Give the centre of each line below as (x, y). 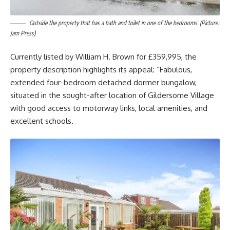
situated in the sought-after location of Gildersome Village (112, 95)
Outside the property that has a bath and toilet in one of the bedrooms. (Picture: (124, 23)
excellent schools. (42, 121)
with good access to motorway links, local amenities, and (109, 108)
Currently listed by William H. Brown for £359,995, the (103, 56)
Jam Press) (23, 33)
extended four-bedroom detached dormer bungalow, (103, 82)
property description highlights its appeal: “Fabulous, (101, 69)
